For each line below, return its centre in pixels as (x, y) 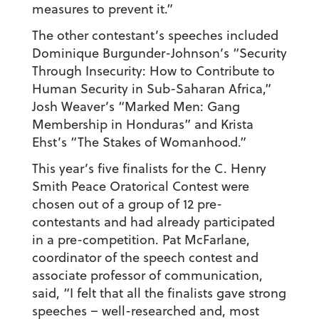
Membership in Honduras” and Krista (142, 125)
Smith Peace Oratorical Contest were (140, 187)
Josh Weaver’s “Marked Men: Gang (136, 107)
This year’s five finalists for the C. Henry (149, 169)
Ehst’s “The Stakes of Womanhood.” (139, 142)
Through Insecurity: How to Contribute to (153, 71)
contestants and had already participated (153, 222)
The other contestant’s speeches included (155, 36)
